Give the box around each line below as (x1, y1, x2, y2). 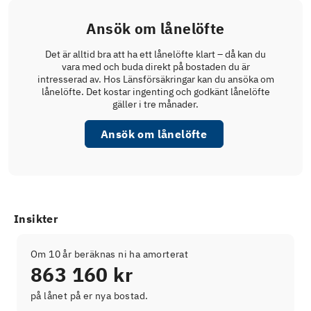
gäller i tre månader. (112, 98, 199, 111)
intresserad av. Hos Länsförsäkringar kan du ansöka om (37, 73, 274, 86)
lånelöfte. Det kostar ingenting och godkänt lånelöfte (41, 85, 270, 99)
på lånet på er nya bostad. (31, 289, 149, 303)
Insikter (14, 212, 58, 226)
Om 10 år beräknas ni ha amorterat (31, 248, 189, 261)
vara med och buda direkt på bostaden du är (61, 60, 250, 74)
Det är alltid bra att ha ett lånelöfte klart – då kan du (45, 48, 266, 61)
